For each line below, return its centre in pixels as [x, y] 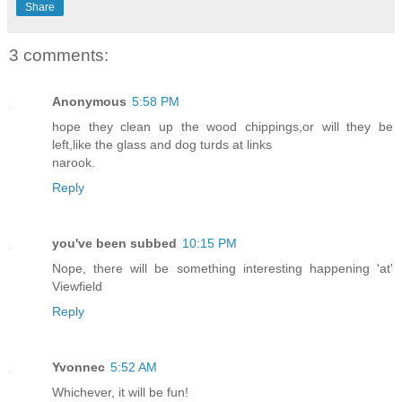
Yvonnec [79, 367]
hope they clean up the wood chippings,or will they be [223, 126]
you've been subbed [114, 243]
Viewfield [77, 286]
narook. [74, 162]
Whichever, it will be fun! [120, 392]
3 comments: [59, 55]
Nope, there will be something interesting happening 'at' [223, 268]
